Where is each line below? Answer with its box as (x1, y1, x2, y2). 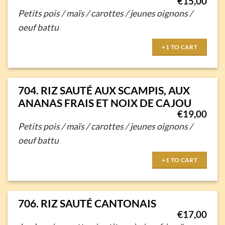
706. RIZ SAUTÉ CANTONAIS (18, 197, 156, 210)
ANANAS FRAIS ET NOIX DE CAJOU (18, 96, 191, 109)
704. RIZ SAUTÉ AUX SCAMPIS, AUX (18, 84, 190, 97)
